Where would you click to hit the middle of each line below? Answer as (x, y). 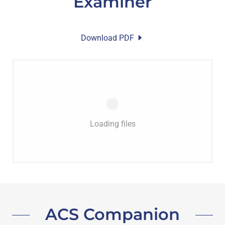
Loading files (113, 124)
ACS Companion (113, 214)
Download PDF (107, 38)
